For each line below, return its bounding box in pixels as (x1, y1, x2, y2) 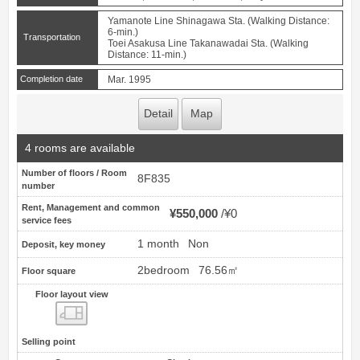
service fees (22, 215, 72, 225)
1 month (137, 237, 179, 250)
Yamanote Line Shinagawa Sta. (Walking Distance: (108, 15, 329, 27)
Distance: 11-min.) (108, 49, 186, 61)
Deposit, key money (22, 239, 105, 249)
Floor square (22, 265, 76, 276)
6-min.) (108, 27, 138, 39)
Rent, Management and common (22, 202, 160, 212)
